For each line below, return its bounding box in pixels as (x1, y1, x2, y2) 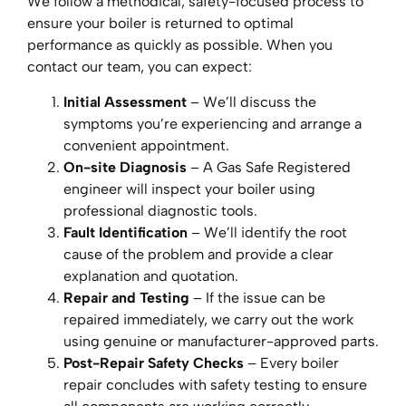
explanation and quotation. (63, 266, 238, 285)
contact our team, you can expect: (27, 58, 252, 76)
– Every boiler (244, 353, 339, 372)
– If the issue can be (189, 288, 325, 306)
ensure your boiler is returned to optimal (27, 14, 294, 33)
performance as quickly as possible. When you (27, 36, 333, 54)
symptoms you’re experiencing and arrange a (63, 114, 362, 132)
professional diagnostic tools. (63, 201, 257, 219)
